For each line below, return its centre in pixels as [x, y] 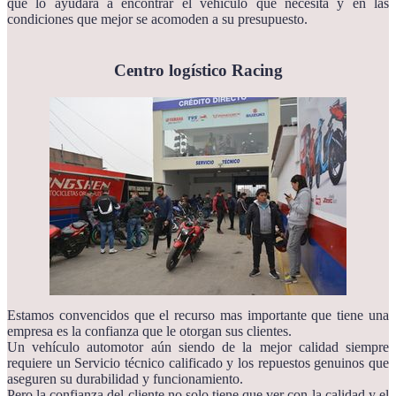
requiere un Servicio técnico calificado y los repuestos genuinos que [198, 363]
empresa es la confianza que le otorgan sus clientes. [149, 331]
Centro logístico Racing [198, 71]
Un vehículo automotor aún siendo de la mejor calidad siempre [198, 347]
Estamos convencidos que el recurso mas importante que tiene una [198, 315]
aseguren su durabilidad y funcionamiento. [125, 379]
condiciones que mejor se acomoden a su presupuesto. [157, 19]
